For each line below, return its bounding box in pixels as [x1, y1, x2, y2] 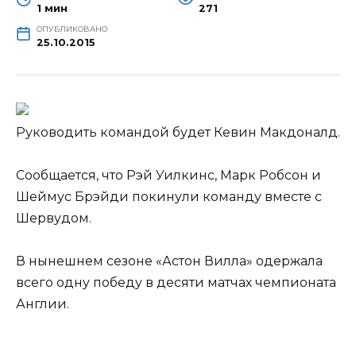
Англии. [16, 296, 69, 312]
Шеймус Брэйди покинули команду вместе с [16, 188, 322, 204]
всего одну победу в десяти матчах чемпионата [16, 275, 336, 291]
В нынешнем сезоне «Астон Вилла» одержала [16, 253, 323, 269]
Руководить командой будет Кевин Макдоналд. [16, 124, 340, 140]
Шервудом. [16, 210, 91, 226]
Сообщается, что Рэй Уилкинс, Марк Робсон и [16, 167, 321, 183]
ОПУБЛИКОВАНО [36, 24, 107, 33]
